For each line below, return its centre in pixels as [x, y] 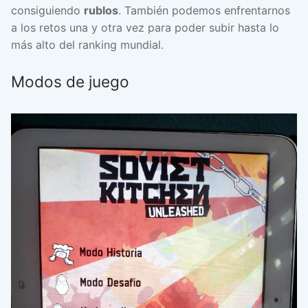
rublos [101, 11]
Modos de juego [70, 82]
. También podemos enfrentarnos [204, 11]
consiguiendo [47, 11]
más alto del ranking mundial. [87, 45]
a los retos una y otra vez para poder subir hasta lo [145, 28]
